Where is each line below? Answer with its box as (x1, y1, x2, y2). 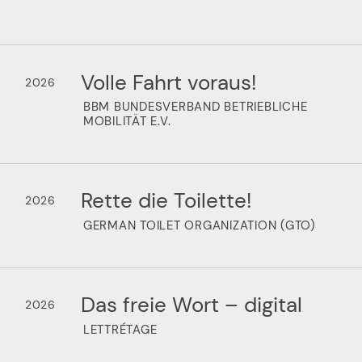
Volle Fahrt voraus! (80, 68, 256, 96)
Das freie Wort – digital (80, 291, 302, 319)
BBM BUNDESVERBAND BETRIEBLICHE (82, 99, 308, 116)
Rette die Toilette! (80, 187, 251, 215)
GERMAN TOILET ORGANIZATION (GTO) (82, 217, 316, 234)
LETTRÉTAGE (82, 321, 158, 338)
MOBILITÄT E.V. (82, 113, 171, 130)
